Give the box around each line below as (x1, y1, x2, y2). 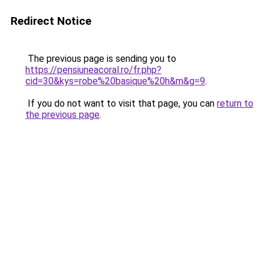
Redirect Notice (11, 14, 91, 28)
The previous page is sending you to (25, 53, 176, 64)
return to (217, 98, 253, 109)
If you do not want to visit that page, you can (25, 98, 217, 109)
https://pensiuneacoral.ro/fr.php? (25, 64, 161, 75)
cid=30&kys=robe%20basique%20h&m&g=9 (25, 75, 205, 87)
